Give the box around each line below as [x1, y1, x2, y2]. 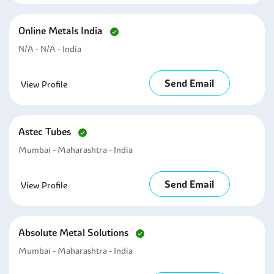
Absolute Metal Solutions [18, 226, 131, 239]
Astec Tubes [18, 125, 73, 138]
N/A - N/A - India [18, 43, 81, 54]
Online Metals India [18, 24, 105, 37]
